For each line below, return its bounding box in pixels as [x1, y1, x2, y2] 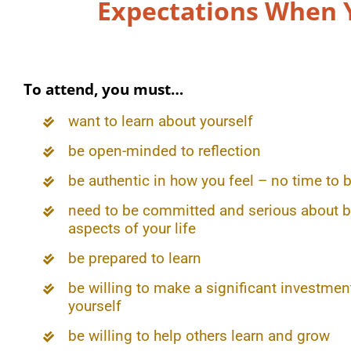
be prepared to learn [68, 248, 201, 267]
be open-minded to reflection [68, 141, 261, 160]
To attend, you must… [24, 79, 183, 100]
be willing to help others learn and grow [68, 326, 330, 345]
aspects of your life [68, 219, 196, 237]
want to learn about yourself [68, 111, 253, 130]
